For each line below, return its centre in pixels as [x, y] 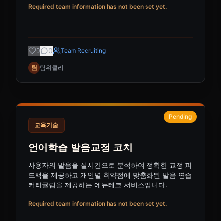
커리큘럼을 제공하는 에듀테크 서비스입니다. [98, 185]
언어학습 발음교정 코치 [80, 147]
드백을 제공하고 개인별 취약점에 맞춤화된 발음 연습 [110, 175]
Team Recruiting [83, 51]
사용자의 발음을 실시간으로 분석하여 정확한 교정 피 [110, 165]
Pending [180, 117]
